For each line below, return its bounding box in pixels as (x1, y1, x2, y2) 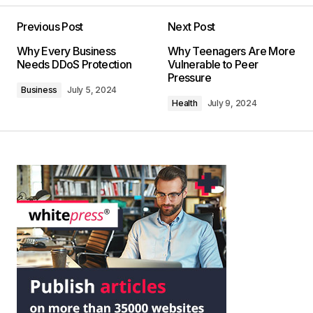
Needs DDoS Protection (17, 57, 132, 71)
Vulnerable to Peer (168, 57, 259, 71)
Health (172, 98, 198, 108)
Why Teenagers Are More (168, 44, 295, 58)
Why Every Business (17, 44, 116, 58)
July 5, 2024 (67, 85, 117, 95)
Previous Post (17, 20, 83, 34)
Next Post (168, 20, 215, 34)
